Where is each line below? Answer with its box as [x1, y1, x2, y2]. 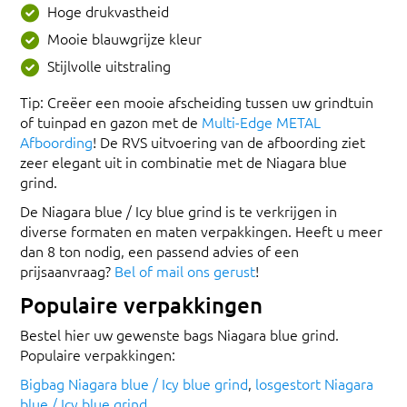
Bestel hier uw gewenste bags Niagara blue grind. [20, 323, 339, 344]
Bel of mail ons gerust [114, 260, 255, 281]
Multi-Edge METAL [202, 111, 321, 132]
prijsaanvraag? [20, 260, 114, 281]
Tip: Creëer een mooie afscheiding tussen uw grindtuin [20, 91, 373, 112]
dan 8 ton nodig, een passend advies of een [20, 240, 299, 261]
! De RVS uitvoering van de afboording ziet [93, 131, 365, 152]
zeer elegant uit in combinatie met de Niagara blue [20, 151, 347, 172]
